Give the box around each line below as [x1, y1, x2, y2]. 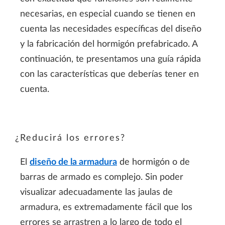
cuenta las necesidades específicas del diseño [20, 24, 201, 34]
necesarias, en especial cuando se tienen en [20, 9, 195, 19]
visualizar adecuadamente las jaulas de [20, 188, 173, 197]
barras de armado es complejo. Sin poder [20, 173, 183, 182]
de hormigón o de [117, 158, 190, 167]
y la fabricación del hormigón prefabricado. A [20, 39, 197, 49]
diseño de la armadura [30, 158, 117, 167]
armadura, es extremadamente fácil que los [20, 203, 192, 212]
